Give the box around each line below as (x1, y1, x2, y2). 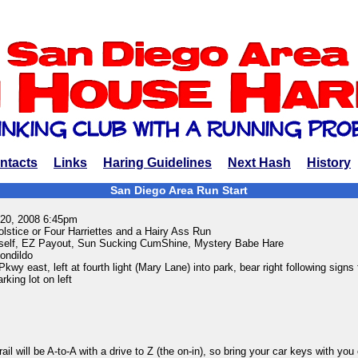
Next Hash (228, 156, 291, 169)
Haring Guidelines (103, 156, 212, 169)
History (307, 156, 351, 169)
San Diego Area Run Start (110, 184, 248, 197)
